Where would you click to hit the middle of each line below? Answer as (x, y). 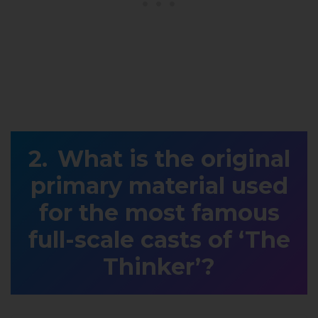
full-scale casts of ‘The (159, 240)
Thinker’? (159, 267)
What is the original (174, 159)
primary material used (159, 186)
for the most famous (159, 213)
